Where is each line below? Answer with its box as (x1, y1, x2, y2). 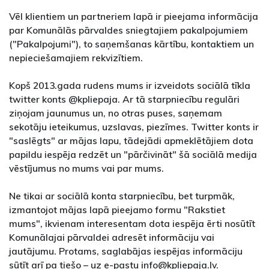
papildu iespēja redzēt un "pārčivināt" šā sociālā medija (9, 148, 257, 161)
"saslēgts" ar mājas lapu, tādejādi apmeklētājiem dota (9, 134, 253, 147)
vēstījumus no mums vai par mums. (9, 162, 164, 175)
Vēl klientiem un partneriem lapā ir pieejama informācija (9, 10, 258, 23)
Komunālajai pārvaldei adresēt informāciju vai (9, 231, 214, 244)
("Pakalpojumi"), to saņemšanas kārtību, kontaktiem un (9, 38, 254, 50)
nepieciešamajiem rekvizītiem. (9, 52, 143, 64)
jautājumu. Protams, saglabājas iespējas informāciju (9, 245, 243, 258)
